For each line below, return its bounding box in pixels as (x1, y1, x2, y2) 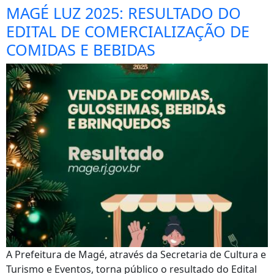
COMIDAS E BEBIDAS (6, 39, 155, 60)
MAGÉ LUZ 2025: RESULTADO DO (6, 2, 241, 23)
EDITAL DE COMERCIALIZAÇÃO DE (6, 21, 250, 42)
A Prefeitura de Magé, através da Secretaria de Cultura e (6, 248, 266, 261)
